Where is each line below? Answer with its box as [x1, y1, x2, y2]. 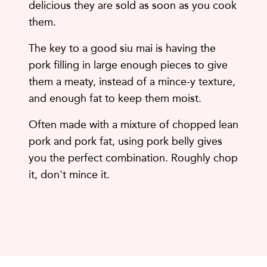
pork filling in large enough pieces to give [29, 58, 228, 72]
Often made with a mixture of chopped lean [29, 118, 238, 131]
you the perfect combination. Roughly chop [29, 151, 238, 164]
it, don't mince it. [29, 168, 110, 181]
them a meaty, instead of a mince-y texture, [29, 75, 235, 88]
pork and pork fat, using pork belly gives [29, 135, 222, 148]
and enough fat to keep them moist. [29, 92, 201, 105]
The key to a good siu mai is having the [29, 42, 216, 55]
